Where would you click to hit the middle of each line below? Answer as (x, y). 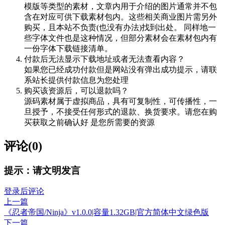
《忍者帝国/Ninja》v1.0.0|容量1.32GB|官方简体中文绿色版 (106, 212)
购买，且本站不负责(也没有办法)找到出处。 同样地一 (120, 27)
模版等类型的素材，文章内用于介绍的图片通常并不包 (121, 6)
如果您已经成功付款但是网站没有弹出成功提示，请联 (121, 69)
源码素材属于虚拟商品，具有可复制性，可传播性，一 (121, 101)
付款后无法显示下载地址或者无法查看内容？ (104, 59)
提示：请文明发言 (42, 170)
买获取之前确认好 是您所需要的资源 (89, 122)
